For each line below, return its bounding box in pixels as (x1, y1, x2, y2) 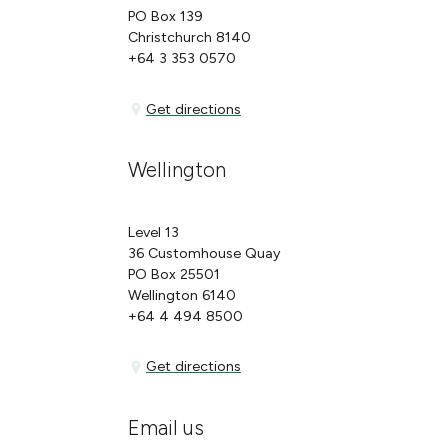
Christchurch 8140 (128, 27, 252, 46)
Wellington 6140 (128, 285, 237, 304)
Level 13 (128, 222, 180, 241)
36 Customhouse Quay (128, 243, 281, 262)
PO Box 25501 (128, 264, 230, 283)
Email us (128, 416, 205, 441)
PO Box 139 (128, 6, 204, 25)
